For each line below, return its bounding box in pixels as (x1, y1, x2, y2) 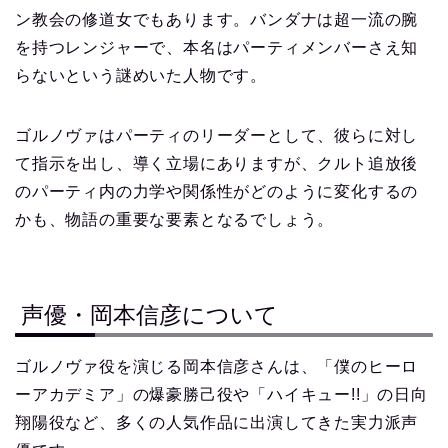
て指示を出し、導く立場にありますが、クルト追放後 (15, 154, 419, 172)
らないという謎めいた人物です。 (15, 66, 267, 84)
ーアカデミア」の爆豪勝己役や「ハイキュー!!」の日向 (15, 386, 428, 404)
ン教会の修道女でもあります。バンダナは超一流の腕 (15, 10, 419, 28)
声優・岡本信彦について (21, 302, 278, 329)
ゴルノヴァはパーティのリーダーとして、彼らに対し (15, 126, 419, 144)
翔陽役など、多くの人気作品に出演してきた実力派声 (15, 414, 419, 432)
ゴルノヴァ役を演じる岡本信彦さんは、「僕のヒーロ (15, 358, 419, 376)
